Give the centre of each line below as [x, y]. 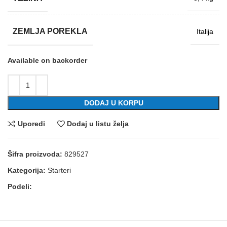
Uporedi [31, 124]
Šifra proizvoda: [36, 154]
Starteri [59, 170]
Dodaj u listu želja [98, 124]
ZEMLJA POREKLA [50, 31]
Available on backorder [47, 60]
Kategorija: [27, 170]
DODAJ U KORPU [113, 103]
